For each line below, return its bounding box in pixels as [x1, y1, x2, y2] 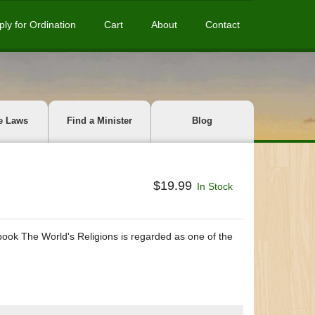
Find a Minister [66, 115, 132, 126]
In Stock [197, 180, 233, 192]
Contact [205, 19, 240, 30]
